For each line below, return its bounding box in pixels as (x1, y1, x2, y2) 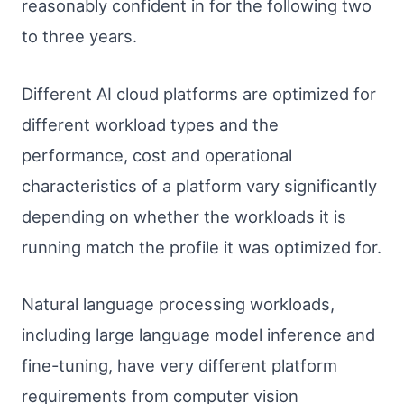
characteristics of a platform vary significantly (22, 175, 377, 196)
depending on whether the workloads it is (22, 206, 346, 226)
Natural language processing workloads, (22, 294, 335, 315)
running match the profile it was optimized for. (22, 236, 381, 257)
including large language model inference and (22, 325, 375, 345)
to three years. (22, 26, 137, 47)
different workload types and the (22, 114, 279, 134)
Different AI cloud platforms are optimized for (22, 83, 376, 104)
